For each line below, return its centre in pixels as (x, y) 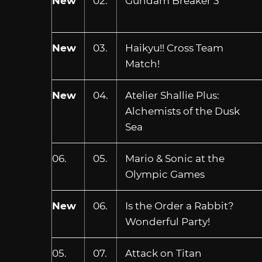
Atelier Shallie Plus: (172, 96)
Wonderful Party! (167, 222)
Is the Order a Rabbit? (179, 206)
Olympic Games (165, 175)
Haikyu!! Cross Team (174, 48)
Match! (142, 64)
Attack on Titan (163, 254)
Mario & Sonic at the (175, 159)
